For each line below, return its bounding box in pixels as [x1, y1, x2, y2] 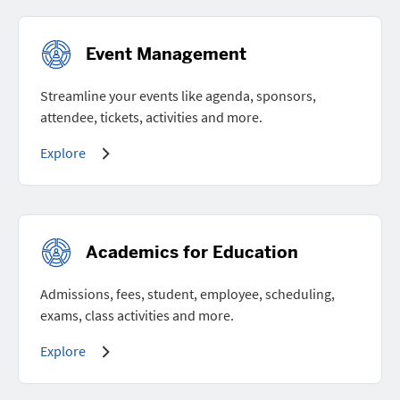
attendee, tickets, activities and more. [40, 107, 262, 126]
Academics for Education [86, 241, 298, 262]
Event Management [86, 43, 246, 64]
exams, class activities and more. [40, 305, 234, 324]
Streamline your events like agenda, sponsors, [40, 86, 316, 104]
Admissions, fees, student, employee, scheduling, [40, 284, 335, 303]
